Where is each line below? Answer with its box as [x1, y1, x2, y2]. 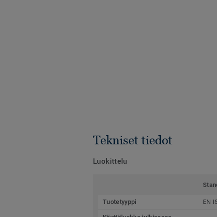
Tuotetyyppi [103, 198, 137, 205]
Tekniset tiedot [93, 133, 172, 147]
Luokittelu [93, 156, 127, 166]
